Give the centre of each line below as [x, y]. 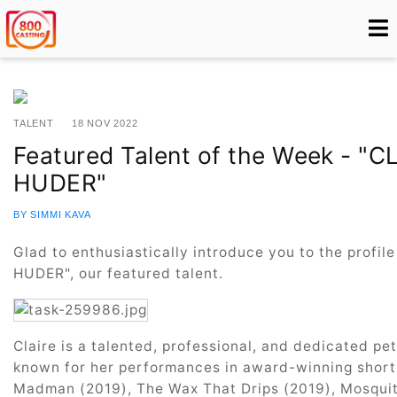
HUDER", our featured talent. [121, 273]
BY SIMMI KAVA [52, 214]
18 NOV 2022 [105, 123]
